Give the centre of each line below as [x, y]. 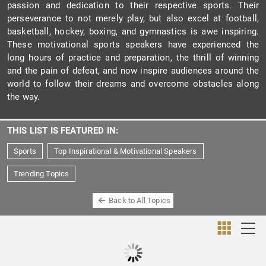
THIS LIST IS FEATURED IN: [63, 131]
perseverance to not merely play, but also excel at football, [133, 18]
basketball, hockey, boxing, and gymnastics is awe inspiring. [133, 31]
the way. [24, 97]
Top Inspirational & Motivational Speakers [125, 151]
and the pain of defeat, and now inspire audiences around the [133, 71]
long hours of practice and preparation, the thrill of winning [133, 58]
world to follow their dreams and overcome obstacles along [133, 84]
